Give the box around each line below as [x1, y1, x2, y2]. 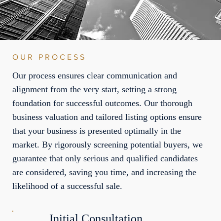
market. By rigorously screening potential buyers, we [12, 139, 203, 149]
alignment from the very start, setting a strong [12, 84, 177, 94]
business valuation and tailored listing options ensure [12, 111, 202, 122]
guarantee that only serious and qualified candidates [12, 153, 198, 163]
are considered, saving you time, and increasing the [12, 167, 196, 177]
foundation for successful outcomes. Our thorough [12, 98, 192, 108]
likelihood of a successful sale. [12, 181, 122, 191]
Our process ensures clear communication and [12, 70, 177, 80]
